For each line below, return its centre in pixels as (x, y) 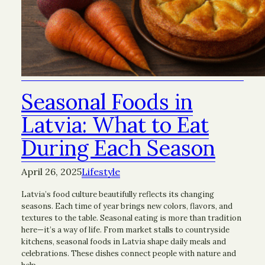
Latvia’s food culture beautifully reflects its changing (118, 194)
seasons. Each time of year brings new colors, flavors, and (127, 206)
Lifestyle (101, 171)
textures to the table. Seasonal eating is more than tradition (131, 218)
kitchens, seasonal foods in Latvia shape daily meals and (124, 241)
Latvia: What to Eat (115, 125)
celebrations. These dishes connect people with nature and (129, 253)
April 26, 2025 (51, 171)
